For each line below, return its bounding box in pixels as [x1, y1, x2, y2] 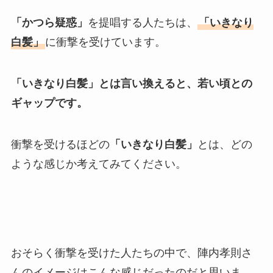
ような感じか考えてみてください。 [10, 157, 186, 170]
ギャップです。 [10, 97, 88, 110]
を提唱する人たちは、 [87, 16, 197, 29]
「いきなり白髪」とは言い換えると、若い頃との [10, 77, 252, 90]
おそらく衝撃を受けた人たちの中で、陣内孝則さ [10, 246, 252, 259]
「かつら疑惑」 [10, 16, 88, 29]
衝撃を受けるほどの [10, 138, 110, 151]
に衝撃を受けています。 [44, 36, 166, 49]
